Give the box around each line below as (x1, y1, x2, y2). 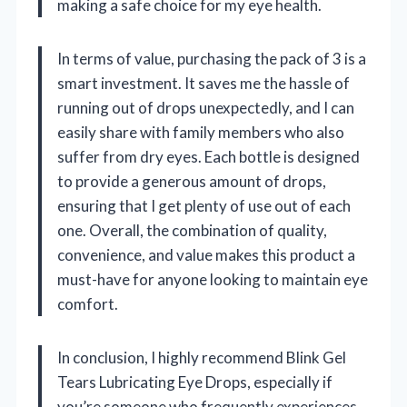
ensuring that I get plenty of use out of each (57, 196, 351, 216)
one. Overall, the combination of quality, (57, 221, 327, 241)
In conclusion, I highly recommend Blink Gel (57, 348, 346, 368)
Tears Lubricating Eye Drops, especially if (57, 372, 333, 392)
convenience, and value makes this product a (57, 245, 355, 265)
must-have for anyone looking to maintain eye (57, 270, 368, 290)
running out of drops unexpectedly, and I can (57, 98, 354, 118)
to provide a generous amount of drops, (57, 172, 326, 192)
